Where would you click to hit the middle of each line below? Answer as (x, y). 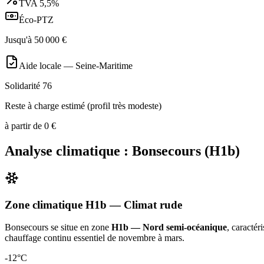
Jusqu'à (19, 40)
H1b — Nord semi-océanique (169, 227)
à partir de (24, 126)
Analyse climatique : (68, 151)
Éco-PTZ (36, 20)
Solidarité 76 (28, 86)
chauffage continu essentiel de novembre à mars (93, 238)
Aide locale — (47, 66)
